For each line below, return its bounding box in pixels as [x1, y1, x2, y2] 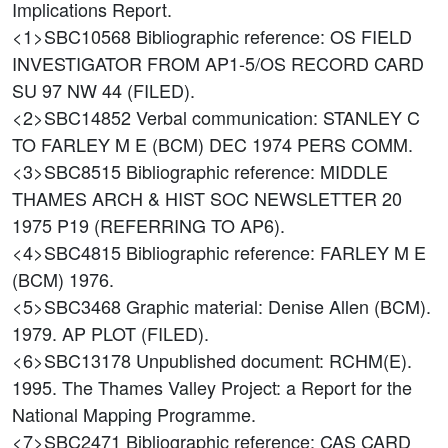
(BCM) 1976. [12, 266, 114, 292]
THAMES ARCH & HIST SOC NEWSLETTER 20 [12, 185, 402, 211]
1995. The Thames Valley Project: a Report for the [12, 374, 412, 400]
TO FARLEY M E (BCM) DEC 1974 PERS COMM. [12, 131, 413, 157]
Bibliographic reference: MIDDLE [126, 158, 388, 184]
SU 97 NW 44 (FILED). [12, 77, 195, 103]
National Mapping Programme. [12, 401, 256, 427]
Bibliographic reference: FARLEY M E [126, 239, 426, 265]
